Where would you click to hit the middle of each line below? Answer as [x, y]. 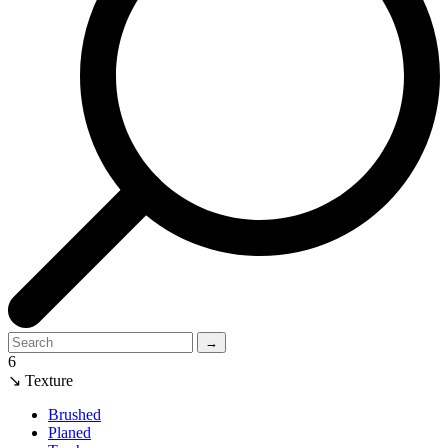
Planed [69, 432]
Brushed [74, 414]
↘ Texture [40, 380]
